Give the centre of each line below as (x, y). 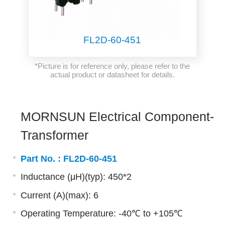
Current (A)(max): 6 (59, 195)
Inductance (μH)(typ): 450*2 (76, 177)
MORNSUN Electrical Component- (117, 117)
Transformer (54, 135)
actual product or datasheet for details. (112, 74)
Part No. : (42, 159)
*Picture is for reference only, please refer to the (113, 66)
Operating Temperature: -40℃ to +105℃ (101, 213)
